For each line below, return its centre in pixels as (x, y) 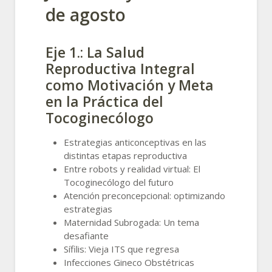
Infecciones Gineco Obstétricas (129, 262)
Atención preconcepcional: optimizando (144, 195)
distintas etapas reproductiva (125, 155)
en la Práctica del (104, 101)
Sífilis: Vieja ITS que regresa (121, 249)
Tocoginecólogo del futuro (119, 182)
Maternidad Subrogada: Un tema (131, 222)
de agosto (86, 14)
